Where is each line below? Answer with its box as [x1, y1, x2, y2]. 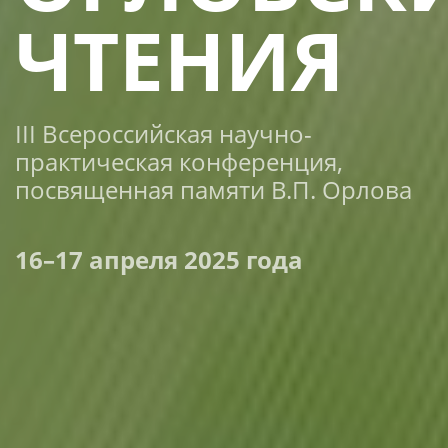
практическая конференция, [15, 144, 343, 178]
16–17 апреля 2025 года [15, 242, 303, 276]
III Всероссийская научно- [15, 116, 312, 150]
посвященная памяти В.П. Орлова [15, 172, 412, 206]
